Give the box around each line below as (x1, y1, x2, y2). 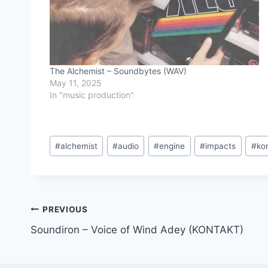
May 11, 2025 (50, 78, 102, 89)
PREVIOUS (42, 204, 88, 214)
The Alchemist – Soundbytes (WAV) (50, 66, 187, 77)
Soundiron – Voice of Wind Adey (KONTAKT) (31, 224, 243, 236)
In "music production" (50, 90, 134, 100)
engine (159, 141, 185, 151)
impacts (205, 141, 236, 151)
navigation (30, 227, 115, 248)
